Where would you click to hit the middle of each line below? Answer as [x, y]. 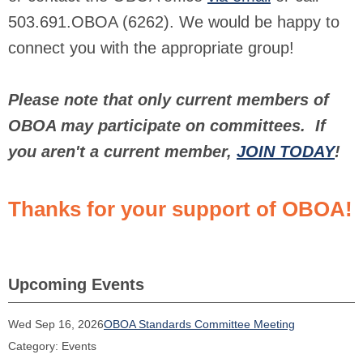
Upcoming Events [76, 284]
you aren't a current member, [122, 152]
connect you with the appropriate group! [151, 48]
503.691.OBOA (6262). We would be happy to [174, 22]
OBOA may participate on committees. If [167, 126]
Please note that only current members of [169, 100]
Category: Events [52, 346]
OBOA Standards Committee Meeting [199, 324]
